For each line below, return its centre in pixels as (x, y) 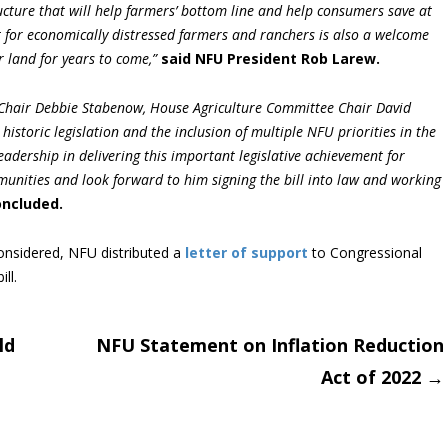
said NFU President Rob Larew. (270, 58)
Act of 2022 (373, 377)
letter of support (244, 252)
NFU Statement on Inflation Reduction (270, 345)
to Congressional (365, 252)
